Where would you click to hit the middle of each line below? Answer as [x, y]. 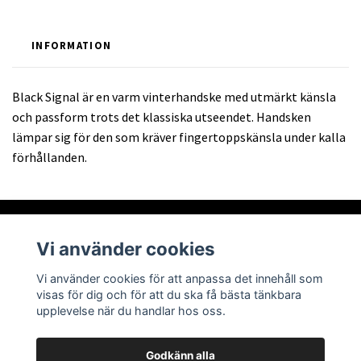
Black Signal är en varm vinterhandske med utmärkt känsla [174, 96]
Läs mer [35, 307]
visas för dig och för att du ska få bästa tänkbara [168, 294]
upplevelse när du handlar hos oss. [131, 310]
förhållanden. [50, 157]
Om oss [34, 261]
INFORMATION [72, 45]
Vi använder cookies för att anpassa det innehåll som [179, 278]
